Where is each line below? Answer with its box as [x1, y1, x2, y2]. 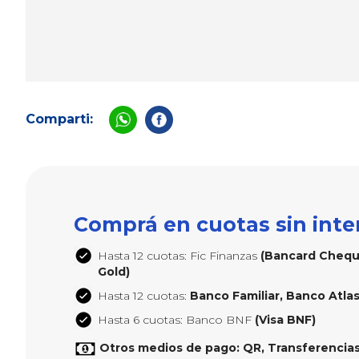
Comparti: [26, 111, 93, 127]
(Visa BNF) [255, 313, 316, 327]
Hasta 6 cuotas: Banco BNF [98, 313, 255, 327]
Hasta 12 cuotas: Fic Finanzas [98, 248, 260, 263]
